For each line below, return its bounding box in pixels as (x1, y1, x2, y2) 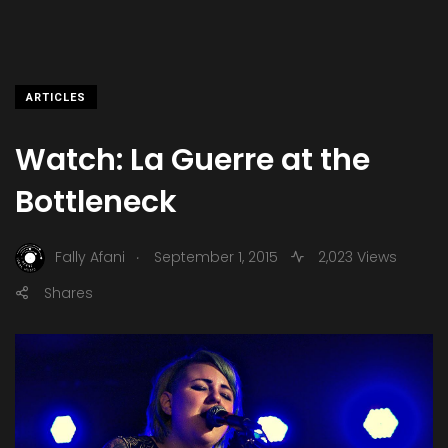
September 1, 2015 (154, 247, 278, 268)
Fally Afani (55, 247, 125, 268)
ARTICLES (26, 90, 86, 104)
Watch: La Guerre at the (15, 138, 370, 181)
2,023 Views (314, 247, 397, 268)
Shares (44, 282, 93, 303)
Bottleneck (15, 180, 177, 223)
